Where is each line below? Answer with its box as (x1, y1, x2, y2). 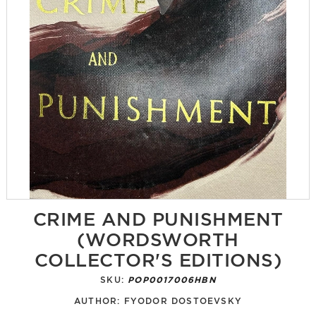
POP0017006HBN (128, 273, 216, 284)
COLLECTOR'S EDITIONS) (34, 245, 282, 270)
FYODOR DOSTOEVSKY (123, 294, 242, 305)
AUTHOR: (73, 294, 124, 305)
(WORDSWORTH (77, 225, 239, 250)
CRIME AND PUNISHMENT (32, 205, 284, 229)
